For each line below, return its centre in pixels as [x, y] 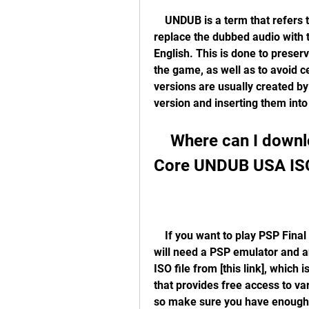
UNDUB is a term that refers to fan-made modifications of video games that [159, 20]
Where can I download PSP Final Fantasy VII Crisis [162, 141]
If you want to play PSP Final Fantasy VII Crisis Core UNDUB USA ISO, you [159, 236]
